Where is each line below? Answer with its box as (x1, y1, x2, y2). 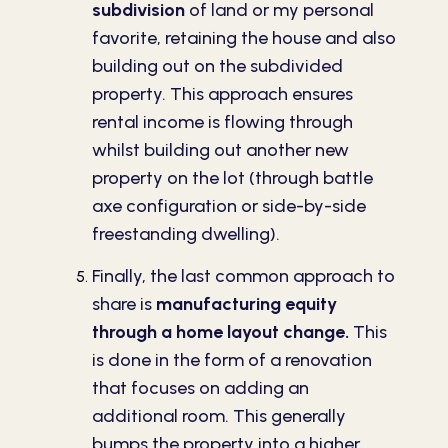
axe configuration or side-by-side (92, 194, 366, 217)
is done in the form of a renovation (92, 349, 372, 372)
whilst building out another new (92, 138, 349, 161)
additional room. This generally (92, 405, 346, 428)
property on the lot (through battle (92, 166, 373, 189)
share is (92, 293, 156, 316)
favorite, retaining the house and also (92, 26, 396, 49)
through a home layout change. (92, 321, 353, 344)
